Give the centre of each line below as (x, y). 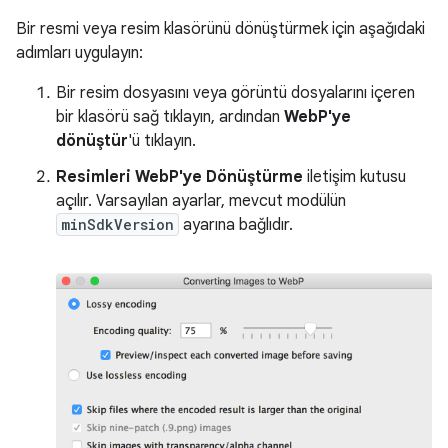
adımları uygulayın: (79, 53)
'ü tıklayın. (162, 141)
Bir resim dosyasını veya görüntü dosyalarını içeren (235, 93)
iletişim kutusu (354, 177)
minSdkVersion (117, 224)
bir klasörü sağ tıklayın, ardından (170, 117)
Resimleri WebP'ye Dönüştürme (179, 177)
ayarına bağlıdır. (236, 225)
